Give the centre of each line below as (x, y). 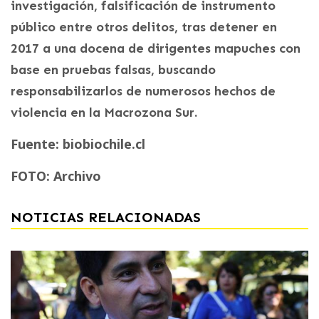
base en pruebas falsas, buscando (113, 69)
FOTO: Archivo (56, 176)
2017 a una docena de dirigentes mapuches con (156, 48)
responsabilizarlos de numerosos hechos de (143, 91)
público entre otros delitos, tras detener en (144, 27)
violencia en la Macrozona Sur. (104, 112)
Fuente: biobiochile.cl (78, 143)
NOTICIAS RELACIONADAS (106, 217)
